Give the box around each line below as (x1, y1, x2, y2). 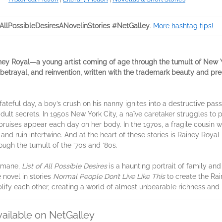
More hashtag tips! (153, 22, 214, 30)
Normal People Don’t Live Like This (53, 172, 165, 180)
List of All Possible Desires (22, 162, 107, 170)
